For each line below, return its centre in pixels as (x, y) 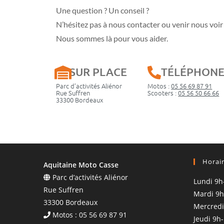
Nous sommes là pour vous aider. (112, 38)
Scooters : (163, 92)
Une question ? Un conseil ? (102, 10)
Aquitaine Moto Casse (81, 164)
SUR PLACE (98, 71)
